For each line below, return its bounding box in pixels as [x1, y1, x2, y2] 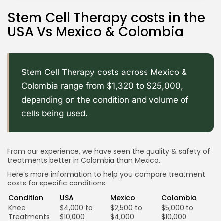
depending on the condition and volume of [21, 94, 188, 105]
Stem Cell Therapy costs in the [7, 8, 205, 27]
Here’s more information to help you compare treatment [7, 169, 205, 179]
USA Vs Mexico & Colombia [7, 22, 184, 40]
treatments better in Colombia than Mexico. [7, 155, 160, 165]
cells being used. [21, 108, 88, 118]
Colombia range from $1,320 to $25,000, [21, 80, 183, 91]
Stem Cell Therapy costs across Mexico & [21, 67, 187, 77]
